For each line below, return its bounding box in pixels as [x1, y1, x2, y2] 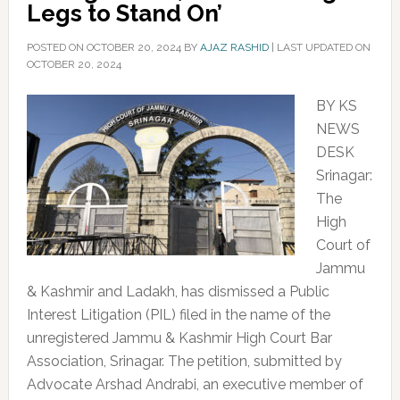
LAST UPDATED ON [276, 41, 371, 54]
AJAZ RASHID [199, 41, 269, 54]
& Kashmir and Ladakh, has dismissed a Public [26, 283, 329, 300]
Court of [315, 237, 371, 254]
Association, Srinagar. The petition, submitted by [26, 353, 342, 370]
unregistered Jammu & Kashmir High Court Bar [26, 329, 332, 346]
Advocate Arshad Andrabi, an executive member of [26, 376, 363, 393]
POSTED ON [26, 41, 87, 54]
